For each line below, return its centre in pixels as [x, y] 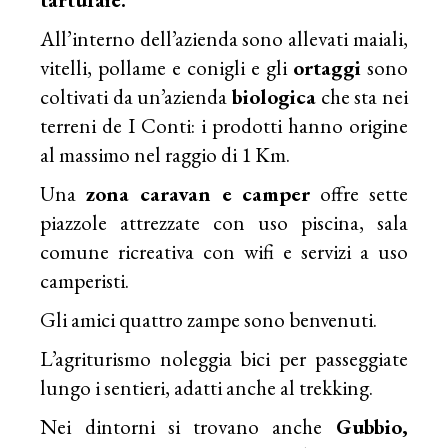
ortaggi [326, 67]
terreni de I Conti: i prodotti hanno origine [224, 125]
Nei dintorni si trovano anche [188, 426]
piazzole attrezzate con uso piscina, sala [224, 222]
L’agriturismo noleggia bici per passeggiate [224, 358]
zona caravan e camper [198, 193]
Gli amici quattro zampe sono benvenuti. [209, 319]
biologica [276, 96]
